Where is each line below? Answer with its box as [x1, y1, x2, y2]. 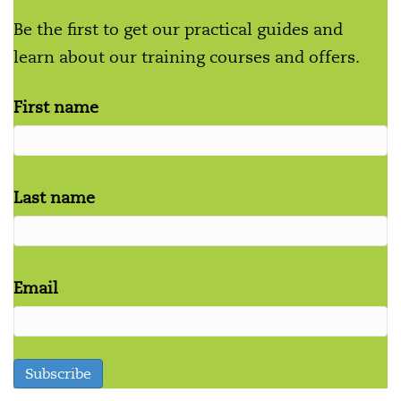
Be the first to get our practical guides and [13, 19, 343, 40]
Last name [13, 187, 95, 209]
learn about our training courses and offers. [13, 47, 360, 68]
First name [13, 97, 98, 118]
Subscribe [25, 364, 91, 384]
